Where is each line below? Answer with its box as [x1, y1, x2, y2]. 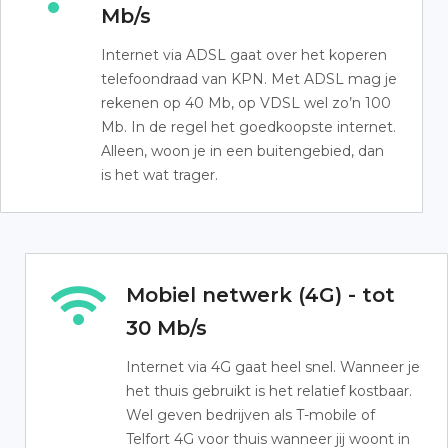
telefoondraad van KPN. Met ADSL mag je [101, 70, 397, 88]
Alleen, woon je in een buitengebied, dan [101, 142, 384, 160]
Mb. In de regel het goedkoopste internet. [101, 118, 396, 136]
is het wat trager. [101, 166, 218, 184]
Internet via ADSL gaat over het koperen [101, 46, 387, 64]
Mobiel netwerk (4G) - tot [126, 283, 395, 307]
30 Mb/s [126, 316, 207, 340]
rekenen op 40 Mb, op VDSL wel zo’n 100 [101, 94, 391, 112]
